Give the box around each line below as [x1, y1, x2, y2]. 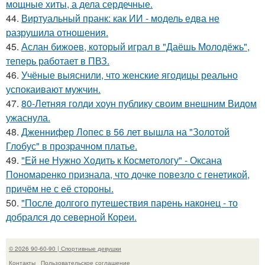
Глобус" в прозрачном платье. [6, 139, 137, 153]
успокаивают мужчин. [6, 82, 101, 96]
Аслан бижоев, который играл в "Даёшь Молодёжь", [21, 40, 250, 53]
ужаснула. [6, 111, 50, 124]
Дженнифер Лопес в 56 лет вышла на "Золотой [21, 125, 230, 138]
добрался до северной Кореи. [6, 210, 137, 224]
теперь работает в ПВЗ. [6, 54, 109, 67]
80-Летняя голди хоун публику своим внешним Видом [21, 96, 257, 110]
